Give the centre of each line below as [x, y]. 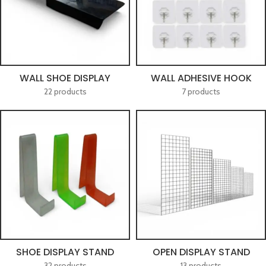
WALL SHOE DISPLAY [65, 78]
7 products [201, 91]
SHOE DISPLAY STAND [65, 252]
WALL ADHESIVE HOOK [201, 78]
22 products [65, 91]
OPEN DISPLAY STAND [201, 252]
